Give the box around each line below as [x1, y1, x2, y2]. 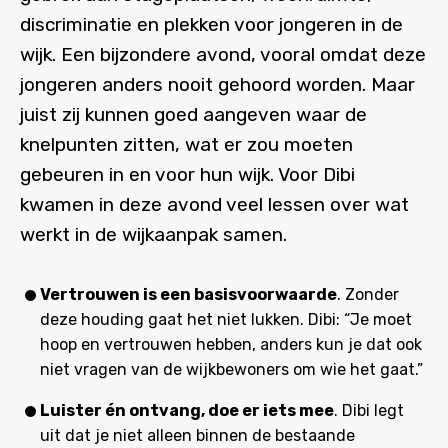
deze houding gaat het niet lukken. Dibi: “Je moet [40, 310, 412, 329]
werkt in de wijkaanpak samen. [20, 223, 287, 246]
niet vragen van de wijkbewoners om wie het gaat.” [40, 360, 423, 379]
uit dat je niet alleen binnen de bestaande [40, 426, 355, 445]
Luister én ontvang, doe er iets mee [40, 401, 334, 420]
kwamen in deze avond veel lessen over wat [20, 193, 409, 216]
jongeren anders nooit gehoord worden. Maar [20, 73, 415, 96]
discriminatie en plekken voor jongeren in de [20, 13, 403, 36]
